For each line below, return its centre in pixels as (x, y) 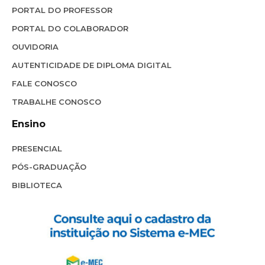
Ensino (29, 124)
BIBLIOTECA (37, 185)
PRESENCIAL (37, 148)
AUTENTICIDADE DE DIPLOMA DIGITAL (92, 65)
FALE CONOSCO (44, 83)
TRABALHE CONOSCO (56, 101)
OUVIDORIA (35, 46)
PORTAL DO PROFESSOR (62, 10)
